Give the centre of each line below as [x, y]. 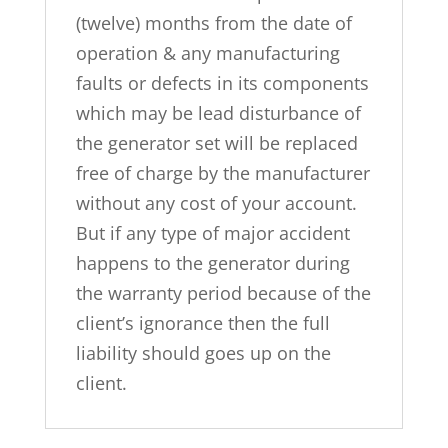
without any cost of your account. [216, 202]
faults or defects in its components [222, 82]
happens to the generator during [212, 262]
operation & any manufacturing [207, 52]
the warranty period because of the [223, 292]
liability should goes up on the [203, 352]
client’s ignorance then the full [202, 322]
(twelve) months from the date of [213, 22]
